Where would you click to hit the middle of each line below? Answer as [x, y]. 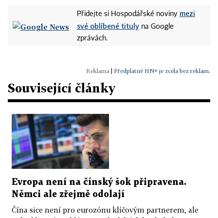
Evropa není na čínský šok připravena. [99, 182]
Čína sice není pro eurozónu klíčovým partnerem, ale [105, 209]
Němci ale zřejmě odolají [68, 194]
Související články [62, 88]
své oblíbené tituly [108, 26]
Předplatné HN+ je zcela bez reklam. [162, 71]
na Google [156, 27]
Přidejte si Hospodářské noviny [128, 14]
